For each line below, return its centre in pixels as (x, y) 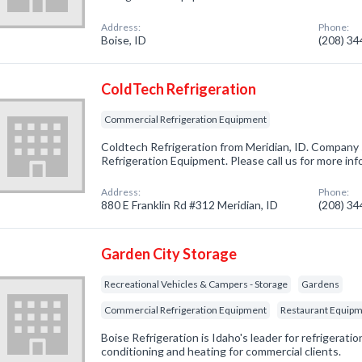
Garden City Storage (169, 254)
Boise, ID (124, 40)
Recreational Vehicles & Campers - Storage (196, 284)
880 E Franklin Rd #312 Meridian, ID (190, 205)
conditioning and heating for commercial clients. (221, 351)
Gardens (321, 284)
